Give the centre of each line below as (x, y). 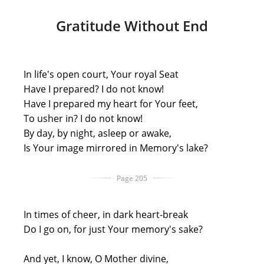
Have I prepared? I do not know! (89, 89)
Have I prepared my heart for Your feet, (106, 103)
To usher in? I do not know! (78, 118)
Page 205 (132, 178)
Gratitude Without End (132, 25)
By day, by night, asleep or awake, (93, 133)
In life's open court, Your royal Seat (96, 74)
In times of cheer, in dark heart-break (101, 214)
